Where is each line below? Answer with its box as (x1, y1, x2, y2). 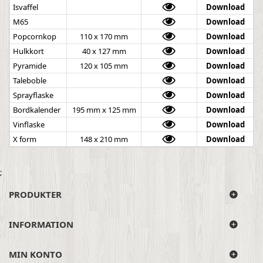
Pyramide (13, 60, 46, 72)
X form (13, 134, 36, 145)
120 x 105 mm (80, 60, 128, 72)
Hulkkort (13, 46, 44, 57)
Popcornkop (13, 31, 56, 42)
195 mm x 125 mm (72, 104, 136, 116)
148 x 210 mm (80, 134, 128, 145)
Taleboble (13, 75, 46, 86)
